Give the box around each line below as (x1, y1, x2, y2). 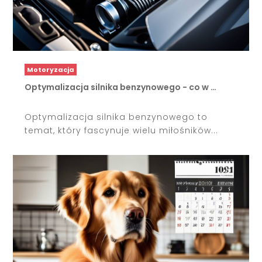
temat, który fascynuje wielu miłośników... (25, 125, 219, 137)
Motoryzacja (27, 65, 75, 75)
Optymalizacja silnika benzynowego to (25, 111, 208, 123)
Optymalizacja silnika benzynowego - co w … (25, 81, 217, 94)
